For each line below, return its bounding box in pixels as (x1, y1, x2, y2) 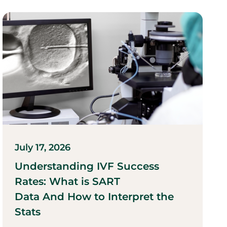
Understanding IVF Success (15, 160, 160, 172)
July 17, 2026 (15, 141, 71, 153)
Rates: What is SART (15, 175, 121, 187)
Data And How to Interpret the (15, 190, 174, 203)
